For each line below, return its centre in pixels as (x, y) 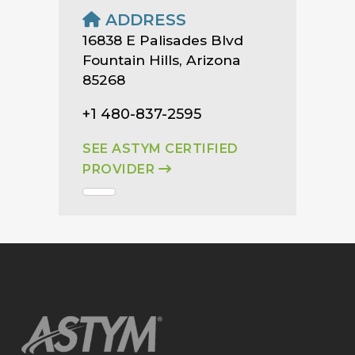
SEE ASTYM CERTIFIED (160, 148)
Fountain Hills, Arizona (162, 59)
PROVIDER (120, 169)
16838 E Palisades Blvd (163, 40)
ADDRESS (143, 19)
